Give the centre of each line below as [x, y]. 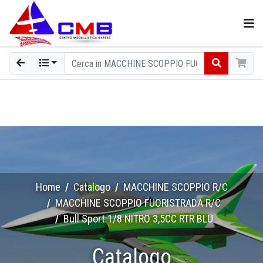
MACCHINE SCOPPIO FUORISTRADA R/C [138, 203]
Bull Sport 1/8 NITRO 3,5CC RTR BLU [138, 219]
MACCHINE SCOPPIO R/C [175, 187]
